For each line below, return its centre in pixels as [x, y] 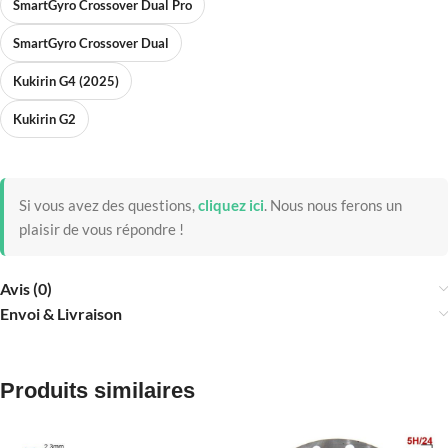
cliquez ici [231, 205]
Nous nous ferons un [334, 205]
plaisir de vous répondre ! [101, 229]
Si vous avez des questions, [107, 205]
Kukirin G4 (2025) [66, 81]
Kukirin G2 [44, 119]
